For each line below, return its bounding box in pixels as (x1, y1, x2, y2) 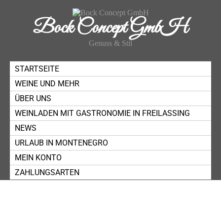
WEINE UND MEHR (15, 79, 79, 88)
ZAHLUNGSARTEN (15, 168, 79, 177)
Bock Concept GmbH (33, 16, 188, 40)
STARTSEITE (15, 64, 59, 74)
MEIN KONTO (15, 153, 62, 162)
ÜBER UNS (15, 94, 51, 103)
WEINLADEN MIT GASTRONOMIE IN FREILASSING (15, 109, 190, 118)
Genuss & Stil (89, 39, 132, 47)
